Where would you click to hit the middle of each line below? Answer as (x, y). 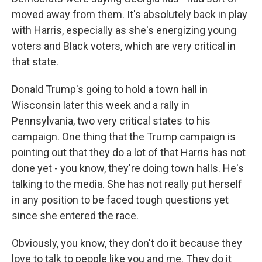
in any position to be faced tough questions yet (120, 200)
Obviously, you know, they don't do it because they (127, 243)
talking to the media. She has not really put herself (127, 184)
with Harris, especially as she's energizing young (124, 30)
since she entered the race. (75, 216)
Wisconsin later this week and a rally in (101, 105)
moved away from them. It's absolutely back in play (130, 14)
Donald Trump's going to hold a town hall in (110, 89)
